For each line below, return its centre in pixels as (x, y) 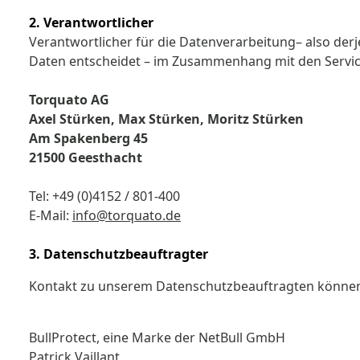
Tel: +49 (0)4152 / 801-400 (106, 196)
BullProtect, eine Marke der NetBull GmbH (157, 337)
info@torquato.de (127, 215)
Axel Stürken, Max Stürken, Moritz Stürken (166, 119)
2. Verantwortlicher (93, 22)
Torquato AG (69, 100)
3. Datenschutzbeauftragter (119, 254)
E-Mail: (51, 215)
